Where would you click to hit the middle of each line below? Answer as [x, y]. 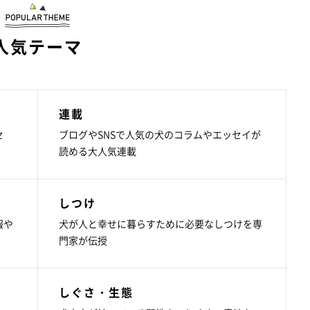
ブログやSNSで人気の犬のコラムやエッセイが [159, 135]
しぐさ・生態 [96, 292]
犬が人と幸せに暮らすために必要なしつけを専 [160, 224]
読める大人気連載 [97, 151]
